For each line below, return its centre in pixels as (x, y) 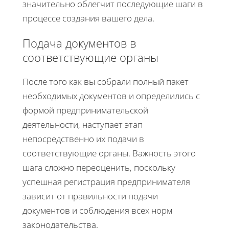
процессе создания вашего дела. (88, 18)
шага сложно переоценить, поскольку (99, 167)
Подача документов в (79, 43)
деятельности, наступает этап (83, 124)
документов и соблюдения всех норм (97, 210)
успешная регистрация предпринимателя (106, 181)
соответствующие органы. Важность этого (109, 153)
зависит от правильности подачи (90, 196)
